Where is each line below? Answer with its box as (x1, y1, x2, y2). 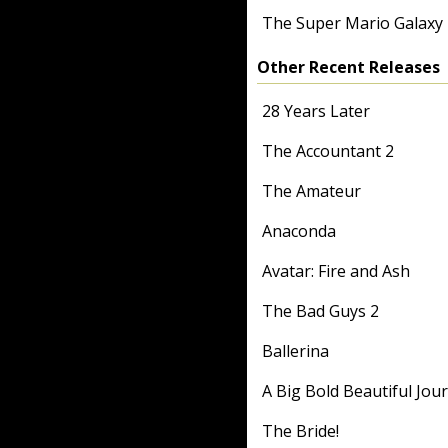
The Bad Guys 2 (262, 300, 379, 322)
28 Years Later (262, 100, 370, 122)
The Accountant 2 (262, 140, 394, 162)
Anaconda (262, 220, 336, 242)
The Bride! (262, 420, 339, 442)
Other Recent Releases (257, 56, 440, 78)
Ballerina (262, 340, 329, 362)
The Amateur (262, 180, 361, 202)
